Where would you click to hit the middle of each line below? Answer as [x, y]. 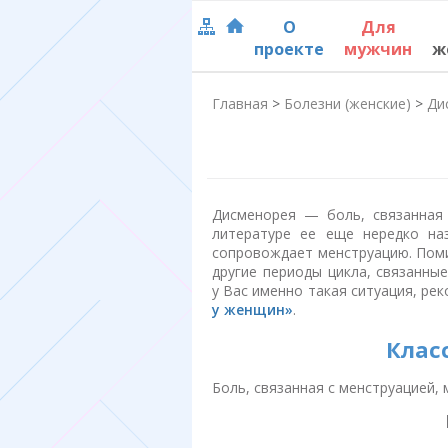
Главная [240, 103]
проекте [289, 49]
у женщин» [252, 309]
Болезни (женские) [347, 103]
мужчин [378, 49]
